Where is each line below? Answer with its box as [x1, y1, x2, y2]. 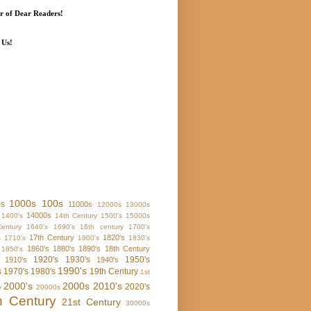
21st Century [62, 296, 121, 308]
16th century [80, 223, 124, 231]
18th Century [104, 244, 151, 253]
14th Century [54, 212, 98, 220]
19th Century [90, 267, 138, 277]
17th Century [29, 233, 74, 242]
